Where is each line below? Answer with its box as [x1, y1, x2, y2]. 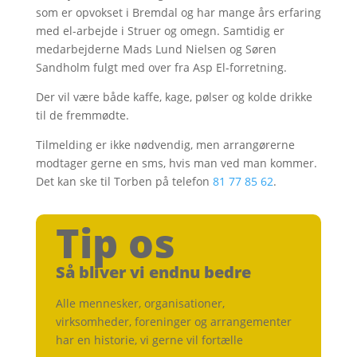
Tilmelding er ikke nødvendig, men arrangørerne [35, 137, 295, 152]
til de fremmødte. [35, 108, 129, 123]
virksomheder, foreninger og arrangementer [55, 314, 292, 329]
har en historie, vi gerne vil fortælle [55, 332, 243, 347]
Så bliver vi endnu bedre [55, 261, 251, 283]
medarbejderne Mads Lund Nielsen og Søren [35, 41, 277, 57]
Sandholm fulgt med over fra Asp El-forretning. [35, 60, 290, 75]
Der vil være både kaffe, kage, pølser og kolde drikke [35, 89, 312, 104]
